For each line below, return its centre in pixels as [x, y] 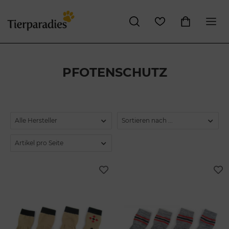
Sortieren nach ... [147, 120]
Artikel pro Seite [39, 143]
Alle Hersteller [36, 120]
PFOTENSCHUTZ [114, 72]
